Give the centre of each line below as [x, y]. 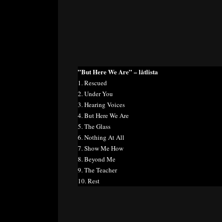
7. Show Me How [101, 148]
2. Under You [95, 93]
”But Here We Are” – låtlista [118, 71]
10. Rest [89, 181]
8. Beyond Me [97, 159]
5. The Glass [94, 126]
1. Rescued [92, 83]
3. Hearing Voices [101, 104]
